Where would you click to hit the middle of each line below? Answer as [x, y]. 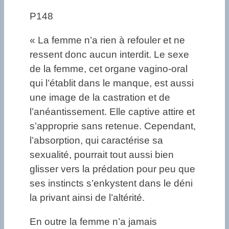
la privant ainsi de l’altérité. [87, 197]
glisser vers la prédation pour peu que [112, 169]
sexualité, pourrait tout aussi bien [102, 154]
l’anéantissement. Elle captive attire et [112, 111]
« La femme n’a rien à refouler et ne [107, 40]
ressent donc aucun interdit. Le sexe [109, 54]
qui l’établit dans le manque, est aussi [112, 83]
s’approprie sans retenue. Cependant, [113, 126]
